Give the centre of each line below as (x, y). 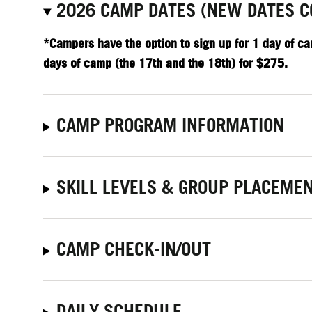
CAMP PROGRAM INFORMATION (171, 125)
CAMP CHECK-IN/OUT (134, 249)
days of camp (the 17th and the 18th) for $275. (165, 63)
